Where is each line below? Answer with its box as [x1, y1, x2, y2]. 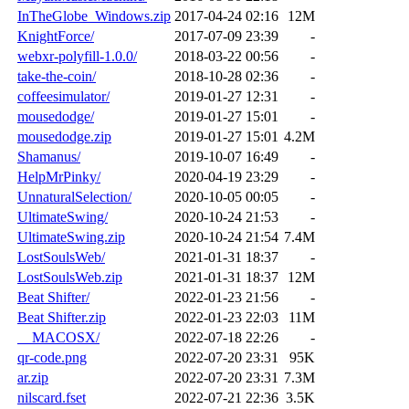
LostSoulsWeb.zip [17, 268, 122, 285]
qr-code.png [17, 349, 87, 365]
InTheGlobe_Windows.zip [17, 7, 171, 24]
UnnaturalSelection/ [17, 188, 131, 204]
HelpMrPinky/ [17, 168, 100, 184]
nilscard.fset [17, 389, 86, 405]
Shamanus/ [17, 148, 80, 164]
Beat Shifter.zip [17, 309, 106, 325]
